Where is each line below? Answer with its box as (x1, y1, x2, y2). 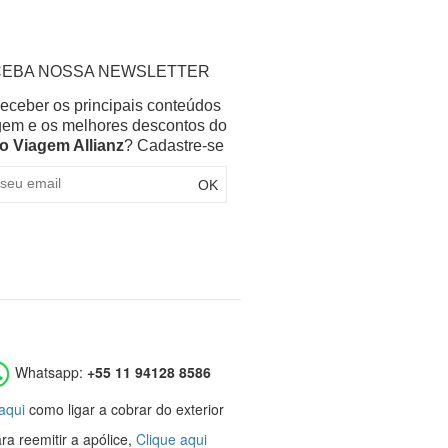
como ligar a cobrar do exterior (25, 399, 225, 420)
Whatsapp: (11, 362, 88, 383)
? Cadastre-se (123, 137, 224, 154)
